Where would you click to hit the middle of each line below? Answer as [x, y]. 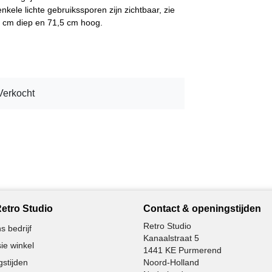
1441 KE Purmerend [182, 250]
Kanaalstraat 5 [171, 238]
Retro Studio [167, 226]
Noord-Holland [171, 262]
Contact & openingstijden [202, 208]
